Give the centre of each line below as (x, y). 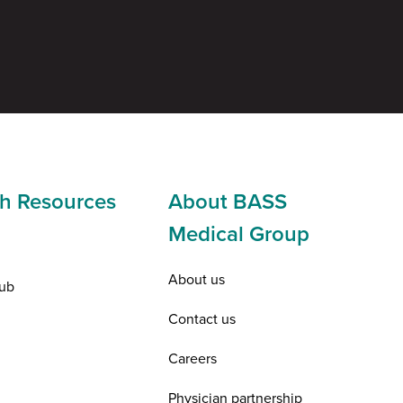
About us (197, 278)
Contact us (202, 318)
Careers (193, 358)
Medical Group (239, 233)
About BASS (228, 201)
